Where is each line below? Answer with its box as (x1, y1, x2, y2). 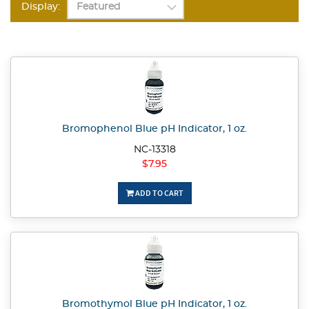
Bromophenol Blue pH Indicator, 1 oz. (62, 124, 247, 134)
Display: (21, 2, 60, 12)
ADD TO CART (133, 188, 183, 199)
